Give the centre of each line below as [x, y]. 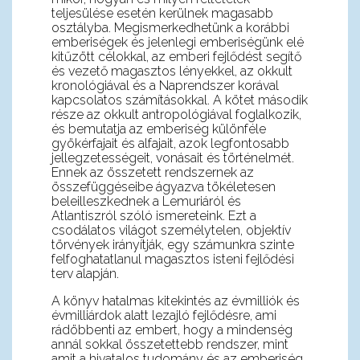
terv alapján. [85, 274]
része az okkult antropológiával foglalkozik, [176, 115]
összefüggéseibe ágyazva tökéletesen [163, 187]
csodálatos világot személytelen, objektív [171, 231]
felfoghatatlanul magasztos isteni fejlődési [172, 260]
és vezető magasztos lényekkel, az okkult [172, 72]
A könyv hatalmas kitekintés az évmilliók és [175, 301]
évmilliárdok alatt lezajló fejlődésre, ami [164, 316]
